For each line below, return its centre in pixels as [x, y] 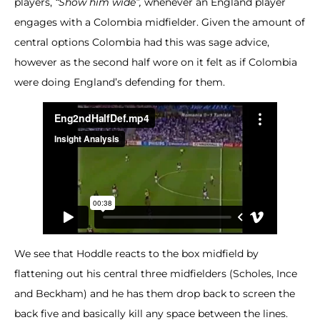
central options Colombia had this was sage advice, [142, 42]
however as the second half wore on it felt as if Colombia [156, 62]
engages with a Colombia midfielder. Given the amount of [160, 22]
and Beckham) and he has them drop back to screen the [155, 294]
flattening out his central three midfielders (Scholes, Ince [156, 274]
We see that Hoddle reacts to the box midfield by [136, 254]
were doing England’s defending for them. [120, 82]
